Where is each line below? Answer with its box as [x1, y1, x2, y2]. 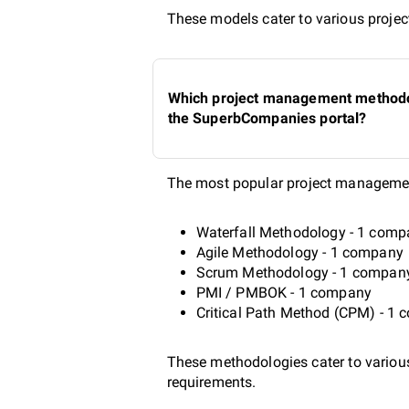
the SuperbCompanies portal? [167, 109, 367, 127]
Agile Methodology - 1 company [195, 243, 404, 261]
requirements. [166, 372, 257, 391]
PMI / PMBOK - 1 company [195, 283, 372, 301]
